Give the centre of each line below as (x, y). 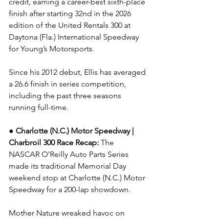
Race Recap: (79, 142)
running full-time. (39, 107)
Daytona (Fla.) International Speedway (75, 37)
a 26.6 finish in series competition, (68, 84)
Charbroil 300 (33, 142)
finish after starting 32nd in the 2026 (71, 13)
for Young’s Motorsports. (52, 49)
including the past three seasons (66, 96)
